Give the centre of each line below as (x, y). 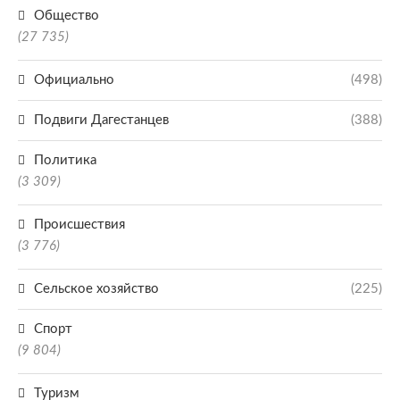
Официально (74, 80)
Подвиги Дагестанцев (101, 120)
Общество (67, 16)
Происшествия (79, 225)
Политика (65, 160)
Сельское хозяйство (96, 289)
